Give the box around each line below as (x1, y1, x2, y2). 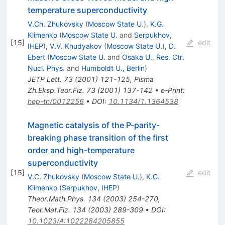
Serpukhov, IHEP (61, 183, 117, 192)
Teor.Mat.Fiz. (27, 205, 70, 214)
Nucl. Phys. (27, 63, 65, 72)
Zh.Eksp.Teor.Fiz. (27, 85, 84, 94)
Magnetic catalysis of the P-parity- (27, 120, 160, 130)
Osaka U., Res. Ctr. (122, 52, 184, 61)
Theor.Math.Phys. (27, 194, 85, 203)
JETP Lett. (27, 74, 62, 83)
